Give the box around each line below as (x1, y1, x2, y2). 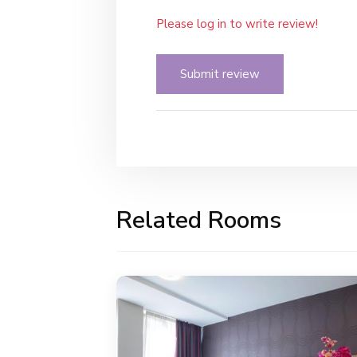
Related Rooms (116, 203, 281, 237)
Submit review (180, 65, 260, 82)
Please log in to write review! (156, 15, 318, 32)
